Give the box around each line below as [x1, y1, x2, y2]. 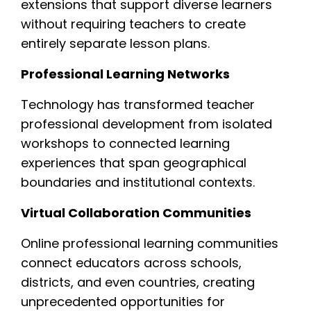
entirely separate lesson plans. [21, 34, 210, 52]
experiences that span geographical [21, 153, 246, 171]
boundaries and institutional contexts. [21, 173, 255, 191]
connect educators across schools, [21, 253, 242, 271]
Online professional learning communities [21, 234, 278, 252]
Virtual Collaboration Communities [21, 203, 251, 221]
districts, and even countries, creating [21, 273, 255, 291]
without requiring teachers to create [21, 15, 246, 33]
